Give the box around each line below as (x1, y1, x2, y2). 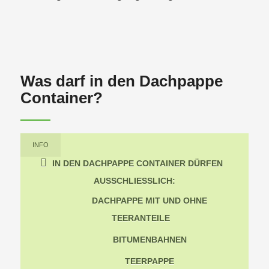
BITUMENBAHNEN (112, 235, 187, 245)
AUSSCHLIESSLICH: (93, 176, 172, 186)
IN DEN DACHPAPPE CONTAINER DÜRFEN (52, 159, 223, 169)
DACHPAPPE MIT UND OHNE (92, 196, 208, 206)
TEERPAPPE (125, 256, 175, 267)
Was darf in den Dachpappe (20, 72, 223, 91)
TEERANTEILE (111, 213, 170, 223)
